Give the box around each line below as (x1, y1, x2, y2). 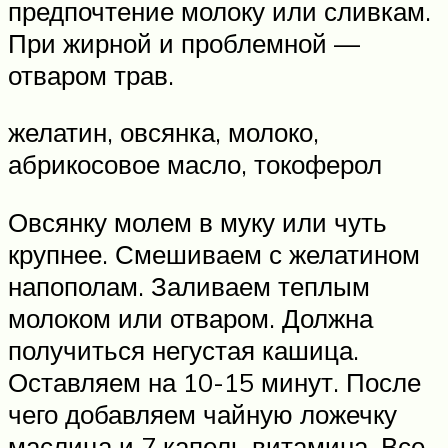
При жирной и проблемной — (8, 26, 360, 59)
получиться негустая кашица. (8, 333, 359, 366)
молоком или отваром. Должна (8, 301, 373, 334)
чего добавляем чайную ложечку (8, 397, 397, 430)
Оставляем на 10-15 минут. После (8, 365, 421, 398)
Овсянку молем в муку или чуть (8, 205, 387, 238)
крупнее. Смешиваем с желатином (8, 237, 420, 270)
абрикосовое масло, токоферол (8, 148, 382, 181)
